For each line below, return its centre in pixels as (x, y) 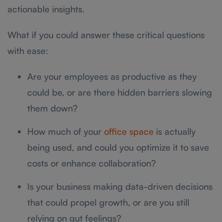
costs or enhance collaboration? (92, 163)
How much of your (66, 131)
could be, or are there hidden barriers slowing (120, 92)
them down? (53, 108)
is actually (175, 131)
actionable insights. (46, 9)
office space (129, 131)
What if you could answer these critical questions (106, 34)
